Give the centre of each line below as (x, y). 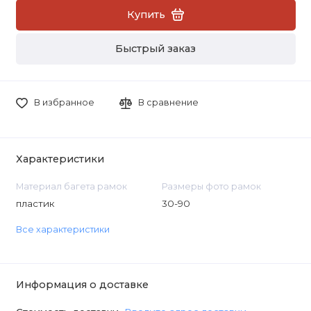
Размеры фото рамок (211, 186)
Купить (146, 14)
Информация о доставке (82, 285)
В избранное (64, 103)
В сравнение (169, 103)
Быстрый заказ (155, 49)
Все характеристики (62, 230)
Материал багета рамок (71, 186)
